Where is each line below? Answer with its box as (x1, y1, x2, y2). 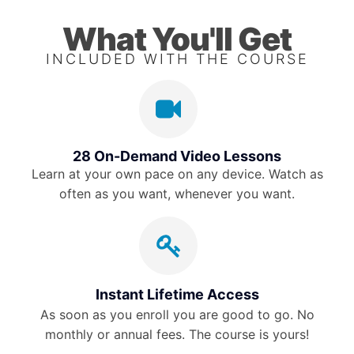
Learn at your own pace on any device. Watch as (31, 165, 323, 182)
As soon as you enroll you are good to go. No (40, 306, 314, 322)
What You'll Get (62, 19, 292, 58)
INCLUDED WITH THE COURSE (45, 50, 309, 67)
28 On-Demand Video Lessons (73, 147, 281, 164)
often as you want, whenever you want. (59, 185, 295, 201)
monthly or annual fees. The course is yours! (45, 326, 309, 342)
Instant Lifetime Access (95, 285, 259, 303)
